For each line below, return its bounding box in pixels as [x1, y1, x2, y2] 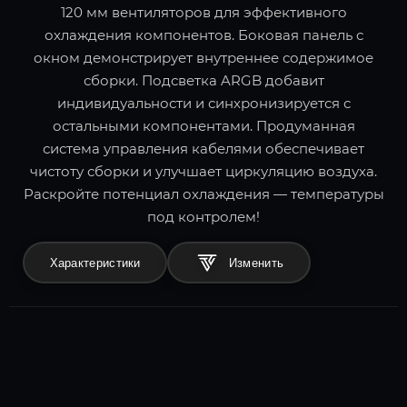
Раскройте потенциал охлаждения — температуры [23, 185, 384, 203]
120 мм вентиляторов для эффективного [60, 4, 347, 22]
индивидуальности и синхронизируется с [56, 94, 351, 113]
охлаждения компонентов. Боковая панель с [44, 26, 363, 45]
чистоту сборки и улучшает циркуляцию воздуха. [30, 163, 377, 181]
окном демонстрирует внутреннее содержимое [34, 49, 373, 67]
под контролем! [147, 208, 260, 226]
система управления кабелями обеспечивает [43, 140, 364, 158]
